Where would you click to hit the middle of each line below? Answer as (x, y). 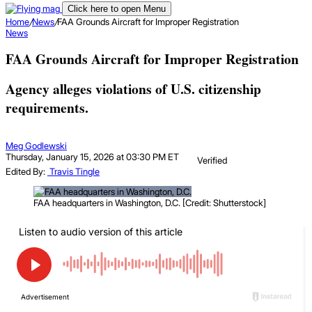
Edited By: (25, 171)
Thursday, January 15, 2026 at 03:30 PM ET (92, 156)
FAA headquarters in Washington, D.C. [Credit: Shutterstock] (150, 202)
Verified (212, 160)
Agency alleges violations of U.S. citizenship (133, 89)
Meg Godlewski (36, 145)
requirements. (47, 108)
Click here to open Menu (117, 9)
